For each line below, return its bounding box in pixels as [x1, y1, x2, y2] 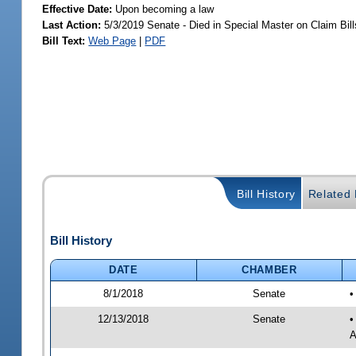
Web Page [88, 34, 137, 47]
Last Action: [42, 18, 102, 31]
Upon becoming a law [115, 2, 215, 15]
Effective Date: [42, 2, 116, 15]
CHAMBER [242, 263, 297, 276]
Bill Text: [42, 34, 86, 47]
